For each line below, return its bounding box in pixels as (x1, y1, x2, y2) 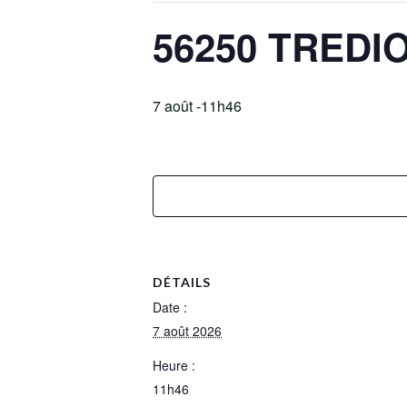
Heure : (153, 356, 195, 374)
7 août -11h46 (153, 95, 242, 116)
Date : (153, 298, 187, 316)
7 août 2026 (153, 322, 222, 340)
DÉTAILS (153, 274, 211, 290)
